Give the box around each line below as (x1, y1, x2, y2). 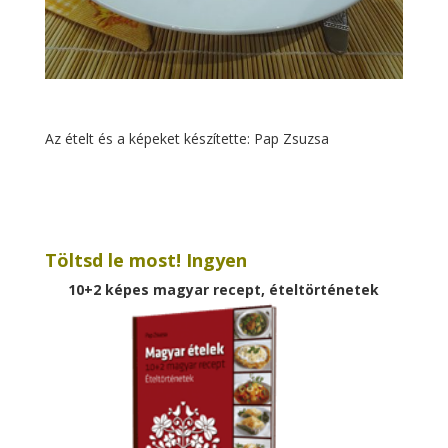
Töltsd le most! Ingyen (44, 247, 247, 272)
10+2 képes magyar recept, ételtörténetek (68, 279, 380, 299)
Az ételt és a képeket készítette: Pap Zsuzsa (44, 128, 329, 148)
